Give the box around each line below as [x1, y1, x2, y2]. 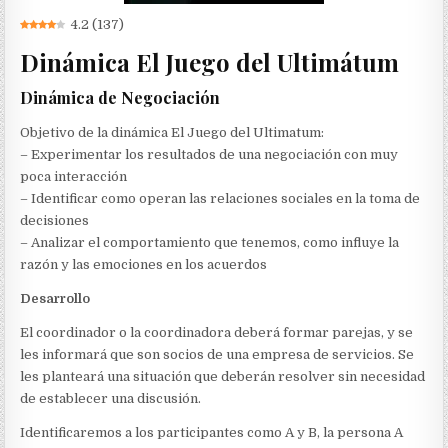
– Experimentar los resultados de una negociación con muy [20, 147, 399, 163]
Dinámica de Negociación [20, 87, 221, 109]
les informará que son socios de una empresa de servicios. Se [20, 347, 415, 363]
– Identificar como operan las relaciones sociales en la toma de [20, 191, 421, 207]
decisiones [20, 213, 90, 229]
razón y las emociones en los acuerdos [20, 257, 268, 273]
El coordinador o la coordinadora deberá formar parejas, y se [20, 325, 414, 341]
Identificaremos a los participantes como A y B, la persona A [20, 425, 404, 441]
